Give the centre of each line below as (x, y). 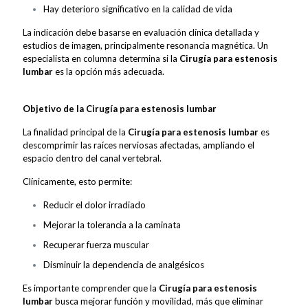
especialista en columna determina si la (101, 58)
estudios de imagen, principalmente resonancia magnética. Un (145, 45)
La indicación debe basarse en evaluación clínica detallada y (141, 32)
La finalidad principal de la (75, 132)
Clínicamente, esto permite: (77, 181)
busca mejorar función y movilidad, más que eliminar (158, 301)
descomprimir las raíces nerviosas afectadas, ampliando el (139, 145)
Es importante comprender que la (91, 288)
